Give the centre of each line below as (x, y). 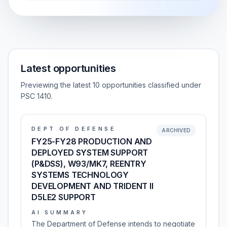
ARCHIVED (176, 130)
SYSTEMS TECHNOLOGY (80, 175)
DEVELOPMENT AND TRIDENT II (92, 186)
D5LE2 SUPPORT (64, 197)
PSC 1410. (37, 96)
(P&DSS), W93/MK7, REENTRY (89, 164)
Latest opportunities (68, 68)
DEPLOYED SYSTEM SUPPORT (90, 153)
